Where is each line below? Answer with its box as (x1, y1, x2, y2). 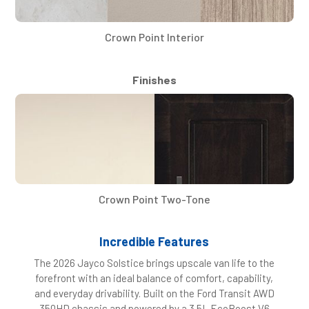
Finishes (132, 73, 177, 87)
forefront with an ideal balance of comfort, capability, (35, 272, 274, 285)
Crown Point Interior (105, 30, 204, 44)
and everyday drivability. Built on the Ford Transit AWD (34, 287, 275, 300)
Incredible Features (99, 234, 210, 250)
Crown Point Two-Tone (99, 192, 210, 206)
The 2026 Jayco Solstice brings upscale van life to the (34, 257, 275, 270)
